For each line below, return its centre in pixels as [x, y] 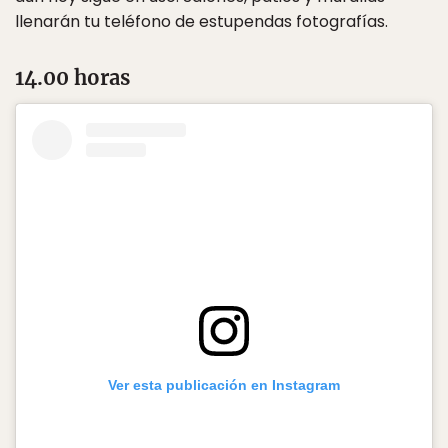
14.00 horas [72, 78]
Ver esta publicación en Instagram [224, 385]
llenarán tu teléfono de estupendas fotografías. [201, 22]
